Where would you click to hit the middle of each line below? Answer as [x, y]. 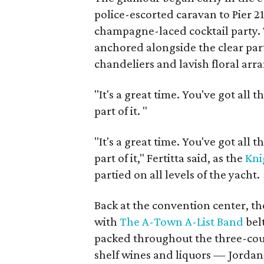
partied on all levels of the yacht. [177, 174]
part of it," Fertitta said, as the [170, 158]
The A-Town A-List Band [181, 222]
